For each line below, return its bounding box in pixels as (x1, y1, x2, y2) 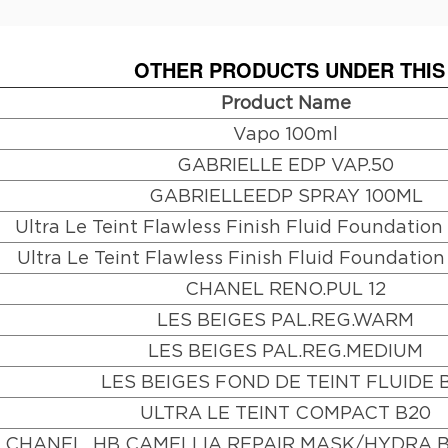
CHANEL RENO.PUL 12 (185, 277, 387, 299)
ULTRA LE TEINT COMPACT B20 (140, 401, 432, 423)
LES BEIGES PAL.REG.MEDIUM (148, 339, 424, 361)
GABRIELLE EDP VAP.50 (177, 153, 395, 175)
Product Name (220, 91, 351, 113)
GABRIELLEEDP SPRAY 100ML (148, 184, 423, 206)
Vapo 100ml (233, 122, 339, 144)
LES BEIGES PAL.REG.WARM (157, 308, 415, 330)
